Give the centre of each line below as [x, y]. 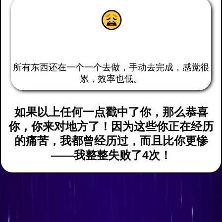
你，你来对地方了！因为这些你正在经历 [111, 127]
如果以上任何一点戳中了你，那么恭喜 [111, 112]
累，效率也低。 [111, 79]
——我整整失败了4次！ [111, 155]
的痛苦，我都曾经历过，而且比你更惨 [111, 141]
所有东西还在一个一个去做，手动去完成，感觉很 [111, 67]
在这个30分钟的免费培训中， [111, 199]
